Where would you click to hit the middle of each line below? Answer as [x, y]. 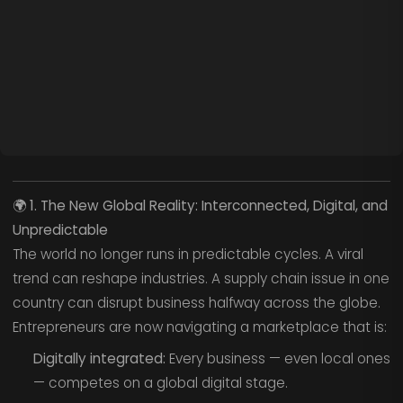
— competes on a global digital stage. [160, 382]
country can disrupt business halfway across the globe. [196, 303]
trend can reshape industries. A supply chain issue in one [201, 279]
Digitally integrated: [99, 358]
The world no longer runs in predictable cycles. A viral [188, 255]
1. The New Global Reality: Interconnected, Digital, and [208, 206]
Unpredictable [60, 230]
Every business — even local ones [278, 358]
